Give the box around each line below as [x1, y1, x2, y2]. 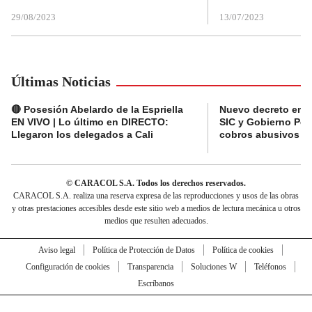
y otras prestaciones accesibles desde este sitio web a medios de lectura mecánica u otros [11, 203, 301, 214]
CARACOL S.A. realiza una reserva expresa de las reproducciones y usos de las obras [13, 191, 299, 201]
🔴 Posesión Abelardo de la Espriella [11, 104, 183, 116]
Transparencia [127, 262, 173, 272]
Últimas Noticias [11, 74, 111, 90]
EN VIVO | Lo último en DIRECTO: [11, 116, 169, 128]
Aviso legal [38, 245, 75, 256]
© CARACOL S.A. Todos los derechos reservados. [66, 178, 246, 189]
